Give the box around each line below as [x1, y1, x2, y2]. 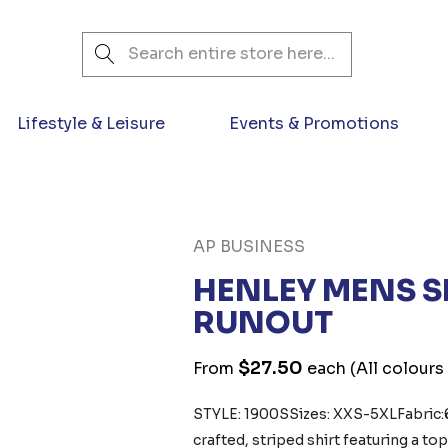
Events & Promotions [229, 113, 399, 134]
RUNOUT [193, 304, 334, 342]
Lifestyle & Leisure [17, 113, 165, 134]
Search [81, 33, 138, 55]
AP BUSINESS [193, 236, 306, 257]
